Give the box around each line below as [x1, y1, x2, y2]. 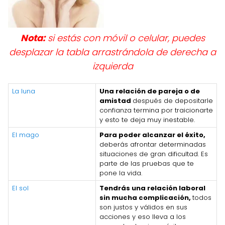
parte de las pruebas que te [99, 158, 194, 168]
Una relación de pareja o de [99, 86, 200, 96]
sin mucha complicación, [99, 192, 192, 202]
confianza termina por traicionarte [99, 105, 213, 115]
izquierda [92, 59, 133, 72]
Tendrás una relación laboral [99, 183, 205, 193]
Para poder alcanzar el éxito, [99, 130, 205, 140]
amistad [99, 95, 133, 105]
